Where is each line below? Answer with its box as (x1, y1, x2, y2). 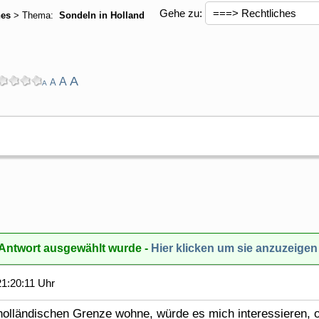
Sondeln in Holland (56, 10, 145, 21)
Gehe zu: (159, 6, 202, 19)
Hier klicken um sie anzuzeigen (151, 241, 318, 254)
